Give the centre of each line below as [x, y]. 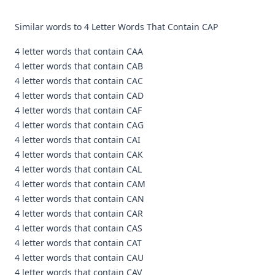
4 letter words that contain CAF [78, 110]
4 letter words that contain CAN [79, 199]
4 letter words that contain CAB [79, 66]
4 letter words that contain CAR [79, 213]
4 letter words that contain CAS [79, 228]
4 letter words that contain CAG [79, 125]
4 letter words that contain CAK [79, 154]
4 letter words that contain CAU [79, 258]
